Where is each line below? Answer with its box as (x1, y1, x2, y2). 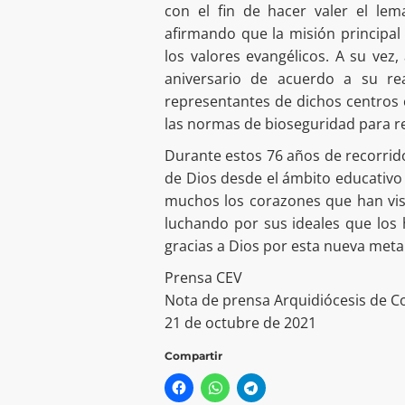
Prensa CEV (165, 268, 242, 288)
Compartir (165, 349, 222, 363)
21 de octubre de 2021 (165, 313, 316, 334)
